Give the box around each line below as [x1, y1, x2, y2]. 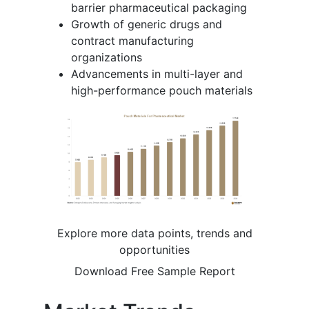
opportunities [119, 243, 190, 257]
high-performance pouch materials [71, 83, 252, 97]
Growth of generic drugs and [71, 17, 222, 31]
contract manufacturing [71, 33, 194, 48]
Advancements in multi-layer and [71, 66, 243, 81]
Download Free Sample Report [74, 264, 235, 279]
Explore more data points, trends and [57, 226, 252, 241]
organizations [71, 50, 142, 64]
